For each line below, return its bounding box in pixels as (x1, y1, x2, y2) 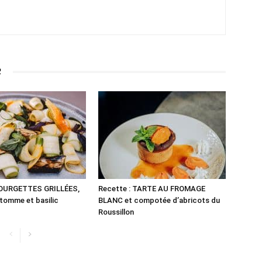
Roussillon (98, 207, 134, 216)
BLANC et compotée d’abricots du (98, 195, 220, 205)
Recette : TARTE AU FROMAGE (98, 184, 205, 193)
